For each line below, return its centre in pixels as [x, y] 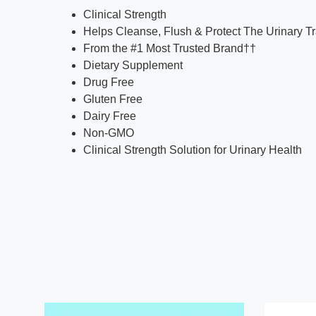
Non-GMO [109, 133]
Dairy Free [110, 116]
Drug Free [109, 82]
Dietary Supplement [133, 65]
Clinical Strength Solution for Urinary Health [193, 150]
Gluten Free [113, 99]
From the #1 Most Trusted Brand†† [170, 48]
